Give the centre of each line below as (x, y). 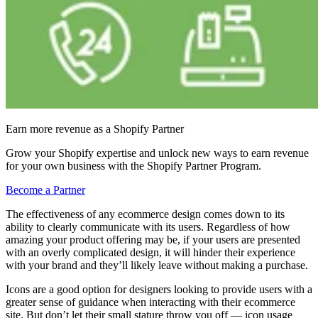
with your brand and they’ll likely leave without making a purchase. (157, 265)
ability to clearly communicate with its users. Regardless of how (148, 226)
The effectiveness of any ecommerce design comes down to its (145, 214)
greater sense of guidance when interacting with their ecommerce (150, 302)
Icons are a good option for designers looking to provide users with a (159, 289)
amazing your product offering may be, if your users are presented (153, 239)
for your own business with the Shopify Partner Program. (133, 165)
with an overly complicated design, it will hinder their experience (150, 252)
